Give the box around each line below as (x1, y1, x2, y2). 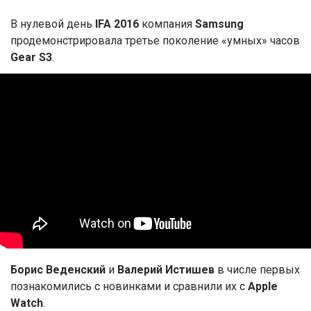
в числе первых (215, 262, 300, 276)
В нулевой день (10, 17, 95, 31)
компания (139, 17, 195, 31)
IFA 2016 (95, 17, 139, 31)
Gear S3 (10, 51, 52, 65)
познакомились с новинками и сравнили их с (10, 279, 248, 293)
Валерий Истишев (115, 262, 215, 276)
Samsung (195, 17, 244, 31)
